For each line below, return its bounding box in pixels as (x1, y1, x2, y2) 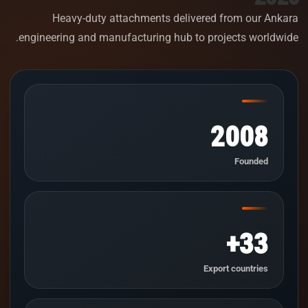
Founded (234, 155, 268, 166)
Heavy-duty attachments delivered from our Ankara (52, 11, 298, 25)
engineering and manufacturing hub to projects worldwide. (19, 30, 298, 44)
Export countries (203, 263, 268, 274)
